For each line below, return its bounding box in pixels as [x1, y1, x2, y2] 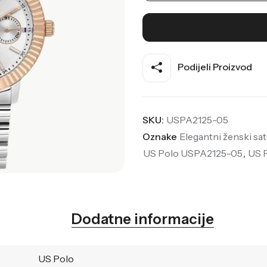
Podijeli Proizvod [175, 60, 252, 73]
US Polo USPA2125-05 [142, 147, 243, 159]
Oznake [142, 130, 179, 142]
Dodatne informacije [72, 210, 215, 228]
